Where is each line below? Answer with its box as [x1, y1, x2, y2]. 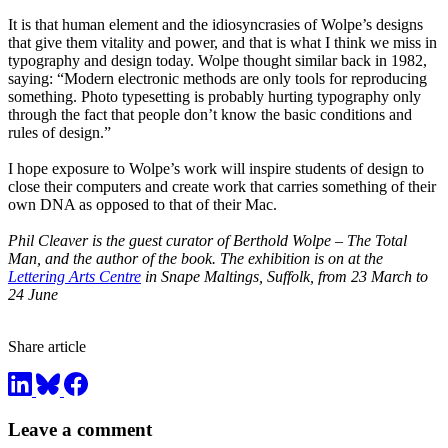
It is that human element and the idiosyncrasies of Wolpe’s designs [8, 16, 423, 34]
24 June [8, 286, 58, 304]
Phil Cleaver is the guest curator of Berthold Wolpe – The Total [8, 232, 407, 250]
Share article [8, 338, 86, 356]
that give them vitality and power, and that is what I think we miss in [8, 34, 437, 52]
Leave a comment [8, 418, 152, 440]
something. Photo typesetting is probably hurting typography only [8, 88, 421, 106]
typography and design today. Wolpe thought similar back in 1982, [8, 52, 427, 70]
